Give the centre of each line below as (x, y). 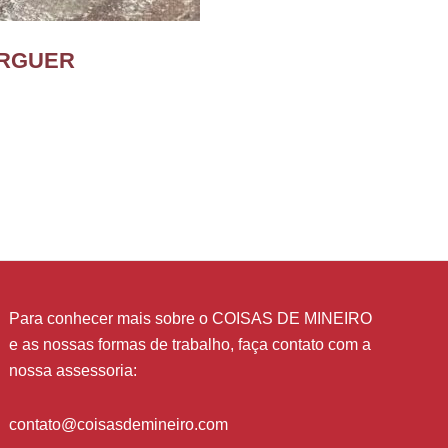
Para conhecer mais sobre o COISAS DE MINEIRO (191, 319)
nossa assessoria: (73, 371)
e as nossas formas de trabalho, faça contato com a (190, 345)
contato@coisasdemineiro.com (119, 425)
